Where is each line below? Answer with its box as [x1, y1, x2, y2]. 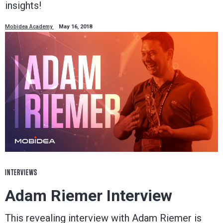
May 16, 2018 [59, 23, 92, 30]
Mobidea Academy [5, 23, 54, 30]
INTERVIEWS [5, 168, 37, 177]
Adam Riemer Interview [5, 186, 172, 205]
